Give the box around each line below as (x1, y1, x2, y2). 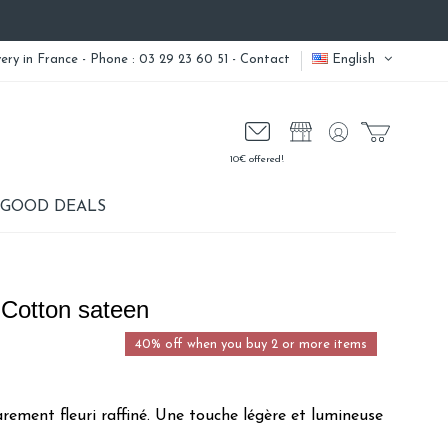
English (328, 53, 380, 67)
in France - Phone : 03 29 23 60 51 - (23, 53, 241, 67)
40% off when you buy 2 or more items (134, 337, 367, 351)
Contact (240, 53, 291, 67)
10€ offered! (230, 153, 285, 165)
